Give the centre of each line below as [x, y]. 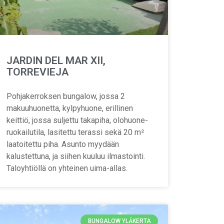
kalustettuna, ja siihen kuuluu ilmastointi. [75, 156]
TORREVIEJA [37, 72]
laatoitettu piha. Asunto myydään [62, 144]
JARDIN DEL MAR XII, [56, 60]
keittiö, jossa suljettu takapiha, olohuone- [77, 120]
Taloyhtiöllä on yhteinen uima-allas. [67, 168]
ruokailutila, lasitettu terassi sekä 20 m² [75, 132]
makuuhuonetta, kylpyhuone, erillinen [69, 108]
